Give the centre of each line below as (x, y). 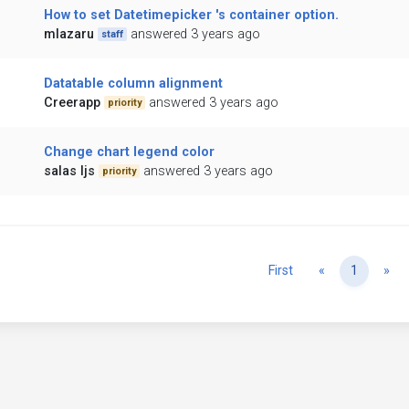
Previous (350, 270)
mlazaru (68, 35)
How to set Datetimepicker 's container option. (191, 16)
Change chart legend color (129, 152)
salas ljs (69, 172)
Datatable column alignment (133, 84)
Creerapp (72, 103)
